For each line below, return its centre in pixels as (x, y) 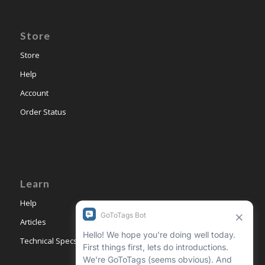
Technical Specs (49, 240)
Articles (33, 222)
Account (34, 93)
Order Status (43, 112)
